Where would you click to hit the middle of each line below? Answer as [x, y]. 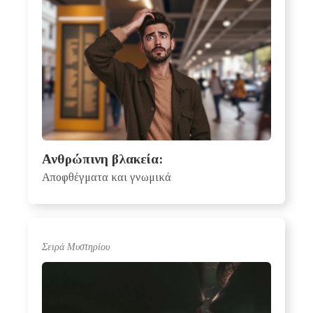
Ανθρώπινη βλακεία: [102, 159]
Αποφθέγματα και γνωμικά [107, 177]
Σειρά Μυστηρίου [76, 247]
